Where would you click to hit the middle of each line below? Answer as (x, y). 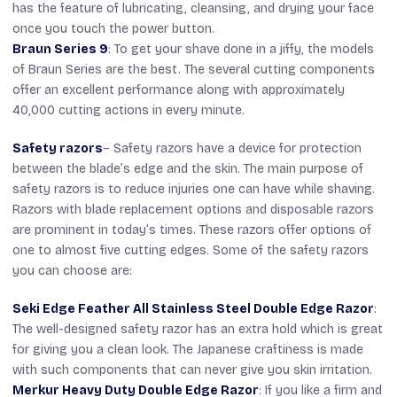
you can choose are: (72, 270)
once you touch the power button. (113, 28)
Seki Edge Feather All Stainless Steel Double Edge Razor (193, 308)
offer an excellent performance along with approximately (179, 90)
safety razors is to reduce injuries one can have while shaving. (194, 189)
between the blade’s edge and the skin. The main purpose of (188, 168)
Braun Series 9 (60, 49)
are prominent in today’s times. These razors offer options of (192, 230)
